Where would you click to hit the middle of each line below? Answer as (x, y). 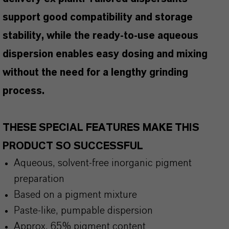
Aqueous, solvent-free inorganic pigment (103, 163)
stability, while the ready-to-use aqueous (100, 36)
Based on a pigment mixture (75, 195)
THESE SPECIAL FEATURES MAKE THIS (101, 128)
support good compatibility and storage (98, 17)
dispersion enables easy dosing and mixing (105, 54)
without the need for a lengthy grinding (95, 73)
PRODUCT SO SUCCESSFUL (73, 146)
